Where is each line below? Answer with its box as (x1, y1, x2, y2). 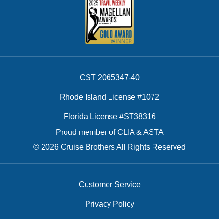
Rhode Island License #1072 (60, 93, 159, 102)
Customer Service (78, 180, 141, 189)
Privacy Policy (85, 200, 134, 209)
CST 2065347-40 (79, 73, 140, 82)
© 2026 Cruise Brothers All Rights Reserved (33, 143, 186, 152)
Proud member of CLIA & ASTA (55, 128, 164, 137)
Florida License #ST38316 (63, 112, 156, 121)
